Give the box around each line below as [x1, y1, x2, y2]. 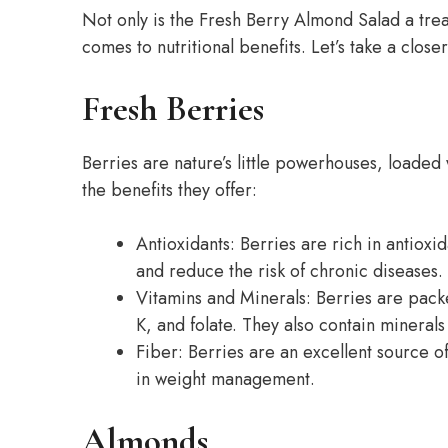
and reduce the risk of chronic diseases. [136, 258, 443, 284]
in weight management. [136, 366, 315, 392]
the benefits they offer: [82, 177, 257, 203]
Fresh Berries [82, 88, 264, 130]
